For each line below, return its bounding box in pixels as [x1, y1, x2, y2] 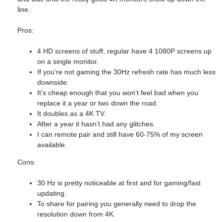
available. [37, 140, 67, 149]
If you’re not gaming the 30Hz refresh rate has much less [37, 67, 216, 76]
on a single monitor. [37, 57, 99, 65]
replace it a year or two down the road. [37, 99, 158, 107]
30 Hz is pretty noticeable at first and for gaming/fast [37, 178, 201, 187]
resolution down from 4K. [37, 210, 115, 218]
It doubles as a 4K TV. [37, 109, 106, 117]
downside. [37, 78, 69, 86]
